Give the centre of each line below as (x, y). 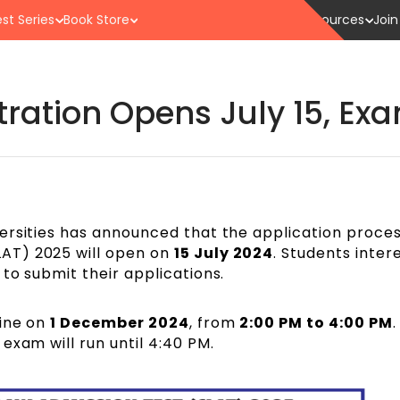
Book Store (96, 20)
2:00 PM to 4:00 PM (316, 323)
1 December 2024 (120, 323)
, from (214, 323)
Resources (332, 20)
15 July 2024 (224, 254)
